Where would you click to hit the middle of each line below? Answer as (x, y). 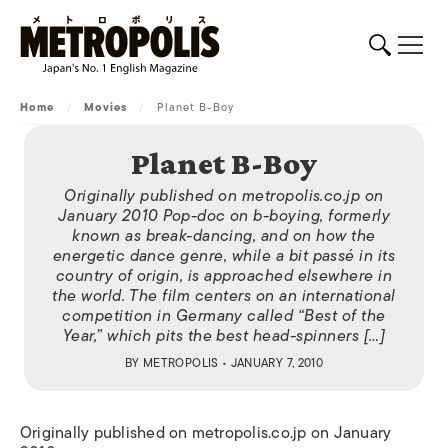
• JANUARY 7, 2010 (271, 363)
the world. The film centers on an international (224, 296)
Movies (105, 107)
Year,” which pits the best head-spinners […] (224, 336)
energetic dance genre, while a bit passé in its (224, 256)
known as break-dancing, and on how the (224, 236)
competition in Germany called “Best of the (224, 316)
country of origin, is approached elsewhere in (224, 276)
